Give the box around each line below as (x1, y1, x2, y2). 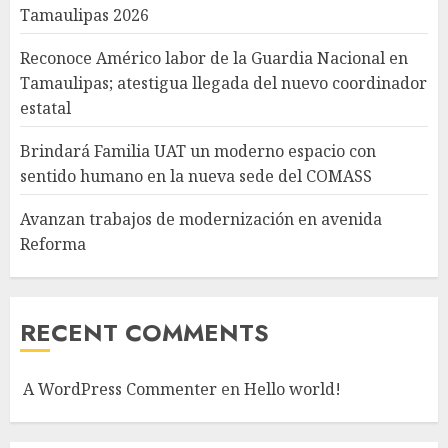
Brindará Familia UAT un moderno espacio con (20, 140, 376, 162)
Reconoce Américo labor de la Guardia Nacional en (20, 47, 408, 69)
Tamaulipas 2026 (20, 4, 149, 26)
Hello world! (244, 378, 341, 400)
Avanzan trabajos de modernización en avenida (20, 208, 382, 230)
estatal (20, 97, 71, 119)
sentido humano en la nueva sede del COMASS (20, 165, 372, 187)
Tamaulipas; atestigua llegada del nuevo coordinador (20, 72, 427, 94)
